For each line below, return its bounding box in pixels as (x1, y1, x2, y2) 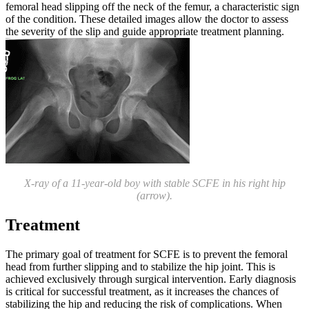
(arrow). (137, 190, 172, 202)
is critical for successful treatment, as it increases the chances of (6, 286, 279, 298)
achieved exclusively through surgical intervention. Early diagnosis (6, 273, 296, 286)
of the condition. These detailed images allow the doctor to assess (6, 13, 288, 26)
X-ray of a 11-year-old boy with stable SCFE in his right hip (23, 177, 286, 190)
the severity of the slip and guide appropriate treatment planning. (6, 26, 290, 38)
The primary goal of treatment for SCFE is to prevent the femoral (6, 248, 288, 261)
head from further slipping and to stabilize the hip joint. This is (6, 261, 275, 273)
